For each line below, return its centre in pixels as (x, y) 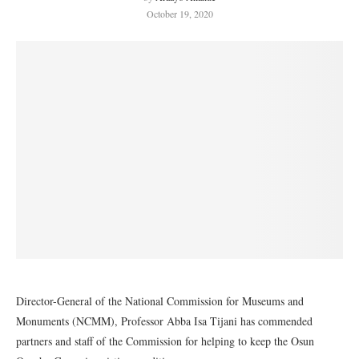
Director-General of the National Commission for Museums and (160, 301)
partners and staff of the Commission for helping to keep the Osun (165, 341)
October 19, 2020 (179, 14)
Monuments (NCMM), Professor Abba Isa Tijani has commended (164, 321)
